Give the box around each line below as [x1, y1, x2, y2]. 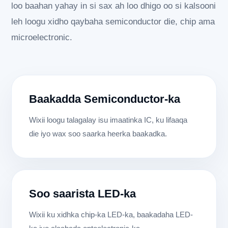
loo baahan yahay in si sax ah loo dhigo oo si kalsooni [11, 1, 216, 11]
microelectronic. [11, 33, 73, 43]
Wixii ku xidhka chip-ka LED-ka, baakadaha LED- [29, 210, 193, 219]
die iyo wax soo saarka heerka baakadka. [29, 129, 167, 138]
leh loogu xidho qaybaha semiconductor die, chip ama [11, 17, 215, 27]
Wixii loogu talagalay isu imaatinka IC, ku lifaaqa [29, 116, 188, 125]
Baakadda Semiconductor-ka [29, 93, 181, 106]
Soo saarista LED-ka [29, 187, 136, 201]
